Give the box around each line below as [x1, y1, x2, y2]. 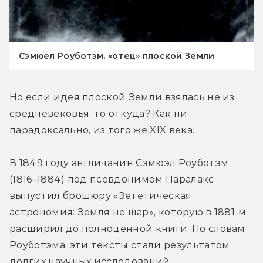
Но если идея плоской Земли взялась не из [9, 92, 235, 103]
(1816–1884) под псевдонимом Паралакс [9, 174, 214, 186]
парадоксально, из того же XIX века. [9, 124, 195, 136]
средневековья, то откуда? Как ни [9, 108, 188, 120]
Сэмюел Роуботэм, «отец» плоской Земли [19, 50, 215, 62]
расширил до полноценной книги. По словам [9, 223, 245, 235]
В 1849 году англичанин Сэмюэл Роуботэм [9, 157, 229, 169]
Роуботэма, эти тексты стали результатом [9, 240, 230, 251]
